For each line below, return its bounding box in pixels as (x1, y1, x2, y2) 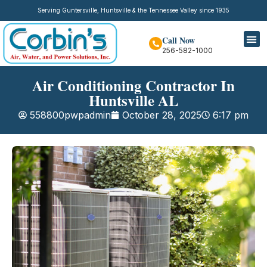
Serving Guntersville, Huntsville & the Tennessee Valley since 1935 (38, 7, 229, 14)
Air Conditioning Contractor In (32, 74, 235, 97)
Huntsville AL (88, 89, 179, 112)
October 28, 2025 (122, 109, 201, 122)
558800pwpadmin (30, 109, 111, 122)
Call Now (162, 34, 195, 47)
